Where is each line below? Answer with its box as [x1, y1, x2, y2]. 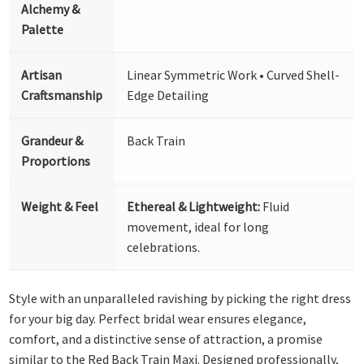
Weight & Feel [21, 197, 99, 214]
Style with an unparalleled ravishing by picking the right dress [9, 290, 352, 307]
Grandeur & [21, 132, 84, 149]
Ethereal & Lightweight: [127, 197, 261, 214]
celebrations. [127, 238, 201, 255]
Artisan [21, 66, 63, 83]
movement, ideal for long [127, 218, 270, 235]
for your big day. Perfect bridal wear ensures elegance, [9, 310, 307, 327]
